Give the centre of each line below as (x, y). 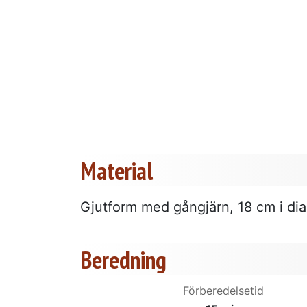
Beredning (123, 259)
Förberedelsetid (223, 290)
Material (116, 170)
